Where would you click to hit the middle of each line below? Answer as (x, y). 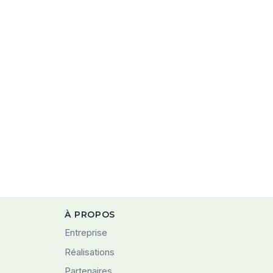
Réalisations (90, 252)
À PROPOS (90, 214)
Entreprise (86, 232)
